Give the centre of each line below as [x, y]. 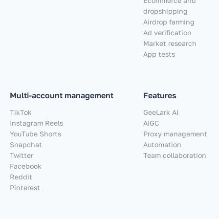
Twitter [22, 155]
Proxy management [175, 133]
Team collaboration [175, 155]
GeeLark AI [161, 112]
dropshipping [165, 11]
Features [160, 95]
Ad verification [167, 32]
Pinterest [25, 187]
